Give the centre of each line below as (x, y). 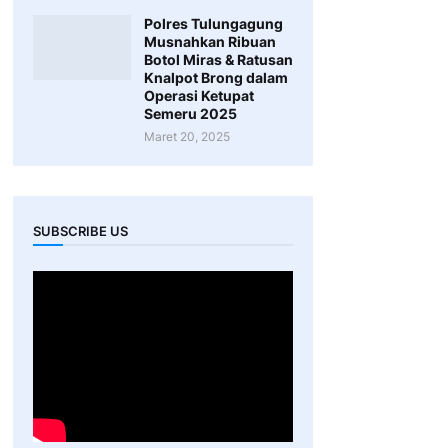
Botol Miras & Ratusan (218, 59)
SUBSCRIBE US (80, 230)
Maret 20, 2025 (186, 136)
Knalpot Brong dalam (215, 77)
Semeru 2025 (190, 113)
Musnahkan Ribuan (209, 41)
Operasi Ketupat (198, 95)
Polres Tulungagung (213, 23)
